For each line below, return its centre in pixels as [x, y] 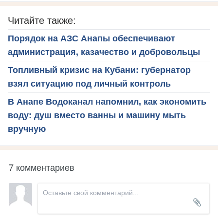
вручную [27, 129]
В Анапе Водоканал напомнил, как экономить [107, 101]
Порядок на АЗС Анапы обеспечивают [91, 38]
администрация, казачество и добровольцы [104, 52]
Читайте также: [42, 20]
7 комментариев [42, 167]
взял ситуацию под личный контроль [89, 83]
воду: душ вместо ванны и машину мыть [97, 115]
